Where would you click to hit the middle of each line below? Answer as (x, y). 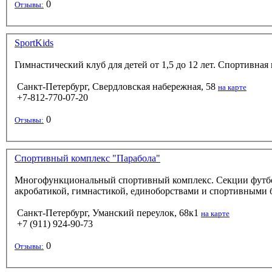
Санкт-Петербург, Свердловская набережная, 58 (116, 87)
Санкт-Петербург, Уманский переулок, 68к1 (108, 213)
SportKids (34, 43)
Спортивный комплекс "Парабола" (87, 158)
